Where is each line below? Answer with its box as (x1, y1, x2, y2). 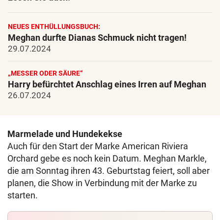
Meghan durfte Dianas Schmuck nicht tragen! (8, 32, 187, 43)
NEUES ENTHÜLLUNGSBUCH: (8, 23, 100, 30)
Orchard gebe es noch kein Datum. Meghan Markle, (7, 153, 207, 164)
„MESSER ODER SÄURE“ (8, 69, 83, 77)
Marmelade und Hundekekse (7, 129, 122, 139)
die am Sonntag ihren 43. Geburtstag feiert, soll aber (7, 165, 210, 176)
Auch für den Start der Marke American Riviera (7, 141, 188, 151)
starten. (7, 190, 38, 200)
